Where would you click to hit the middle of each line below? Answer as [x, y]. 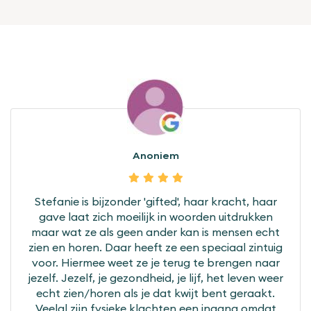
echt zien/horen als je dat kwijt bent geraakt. [155, 293]
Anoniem [155, 157]
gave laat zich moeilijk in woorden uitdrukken [155, 217]
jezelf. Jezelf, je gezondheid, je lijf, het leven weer [155, 278]
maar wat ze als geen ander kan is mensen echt [155, 232]
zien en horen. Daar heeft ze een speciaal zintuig [155, 247]
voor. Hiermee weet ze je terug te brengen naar [155, 263]
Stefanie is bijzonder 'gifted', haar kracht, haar [155, 202]
